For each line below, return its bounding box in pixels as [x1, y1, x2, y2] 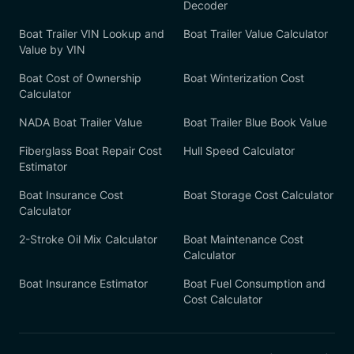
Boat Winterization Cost [183, 71, 304, 85]
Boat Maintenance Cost [183, 232, 303, 246]
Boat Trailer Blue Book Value [183, 115, 327, 129]
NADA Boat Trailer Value [19, 115, 142, 129]
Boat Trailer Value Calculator [183, 27, 328, 40]
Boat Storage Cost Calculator [183, 188, 333, 201]
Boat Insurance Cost [19, 188, 123, 201]
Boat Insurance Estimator [19, 277, 148, 290]
